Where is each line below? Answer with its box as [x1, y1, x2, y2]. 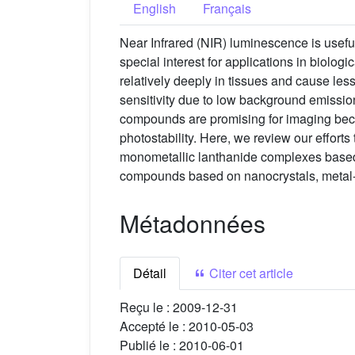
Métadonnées [120, 206, 265, 241]
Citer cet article [206, 264, 293, 283]
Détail [133, 264, 166, 283]
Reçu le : [120, 298, 173, 317]
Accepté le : [120, 317, 189, 336]
